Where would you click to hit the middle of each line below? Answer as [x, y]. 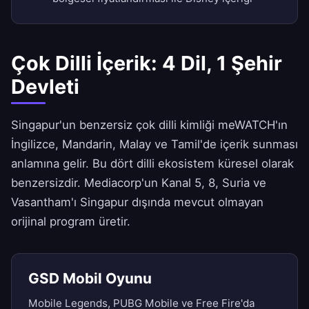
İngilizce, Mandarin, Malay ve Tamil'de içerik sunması [154, 144]
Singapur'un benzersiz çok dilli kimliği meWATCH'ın [149, 125]
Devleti [45, 87]
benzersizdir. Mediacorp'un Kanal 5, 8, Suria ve [139, 183]
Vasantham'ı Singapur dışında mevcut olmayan [137, 202]
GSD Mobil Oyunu [90, 279]
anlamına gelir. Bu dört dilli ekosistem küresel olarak [152, 164]
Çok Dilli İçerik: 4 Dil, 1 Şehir [147, 63]
